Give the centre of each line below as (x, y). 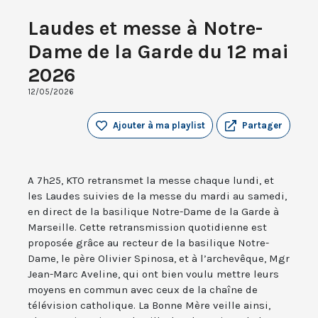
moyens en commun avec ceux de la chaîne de (143, 290)
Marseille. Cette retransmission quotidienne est (147, 227)
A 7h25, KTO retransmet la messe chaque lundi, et (151, 181)
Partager (262, 126)
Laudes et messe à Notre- (145, 28)
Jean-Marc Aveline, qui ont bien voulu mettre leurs (153, 274)
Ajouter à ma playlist (159, 126)
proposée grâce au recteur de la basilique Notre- (148, 243)
